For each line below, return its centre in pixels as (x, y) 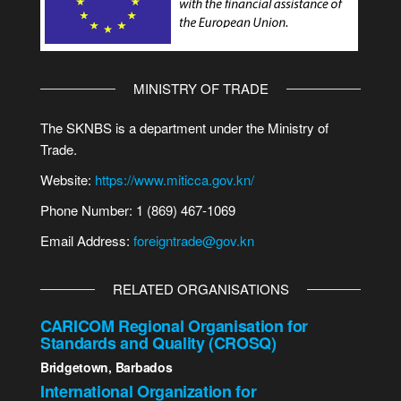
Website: (68, 179)
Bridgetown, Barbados (107, 367)
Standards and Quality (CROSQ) (158, 343)
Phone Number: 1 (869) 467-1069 (138, 210)
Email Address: (87, 240)
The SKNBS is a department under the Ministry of (184, 128)
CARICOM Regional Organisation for (175, 326)
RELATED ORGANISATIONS (200, 289)
